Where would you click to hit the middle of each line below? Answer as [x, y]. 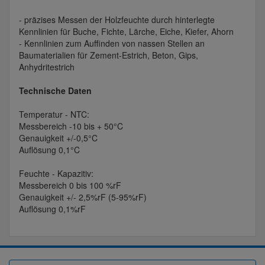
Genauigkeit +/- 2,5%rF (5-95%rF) [83, 197]
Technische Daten [55, 91]
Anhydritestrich [47, 67]
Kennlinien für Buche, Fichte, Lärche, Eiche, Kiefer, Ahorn [126, 32]
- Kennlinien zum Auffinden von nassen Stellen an [112, 43]
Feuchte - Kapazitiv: [56, 174]
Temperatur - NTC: [54, 114]
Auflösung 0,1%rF [52, 209]
